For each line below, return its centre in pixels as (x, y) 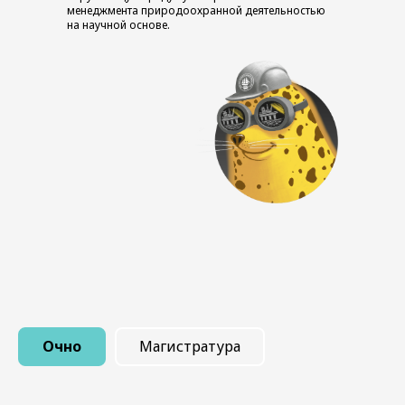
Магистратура (190, 346)
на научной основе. (118, 25)
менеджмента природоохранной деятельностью (196, 10)
